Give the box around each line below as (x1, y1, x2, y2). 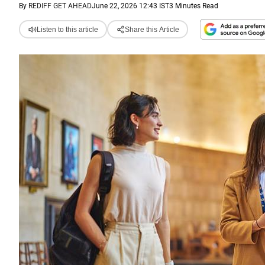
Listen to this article (36, 25, 98, 34)
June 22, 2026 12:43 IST (92, 2, 169, 10)
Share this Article (124, 25, 179, 34)
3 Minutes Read (169, 2, 218, 10)
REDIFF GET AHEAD (28, 2, 92, 10)
